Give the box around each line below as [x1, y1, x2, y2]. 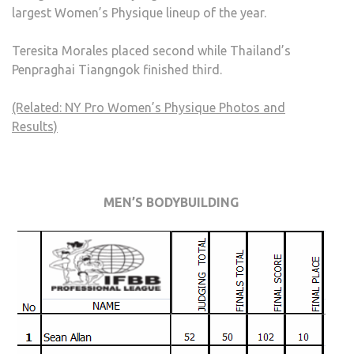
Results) [12, 119, 58, 134]
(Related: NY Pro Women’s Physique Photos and [12, 100, 285, 115]
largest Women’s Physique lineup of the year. [12, 6, 266, 21]
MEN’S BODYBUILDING [104, 195, 239, 210]
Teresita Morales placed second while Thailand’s [12, 43, 291, 58]
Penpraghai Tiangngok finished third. [12, 62, 222, 77]
